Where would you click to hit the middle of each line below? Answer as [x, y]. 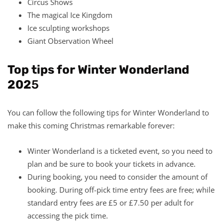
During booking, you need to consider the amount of [117, 176]
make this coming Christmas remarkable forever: [91, 125]
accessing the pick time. [68, 215]
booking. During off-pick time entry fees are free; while [121, 189]
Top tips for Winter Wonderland [98, 69]
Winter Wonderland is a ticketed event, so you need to [120, 151]
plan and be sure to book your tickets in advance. [111, 164]
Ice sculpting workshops [68, 28]
